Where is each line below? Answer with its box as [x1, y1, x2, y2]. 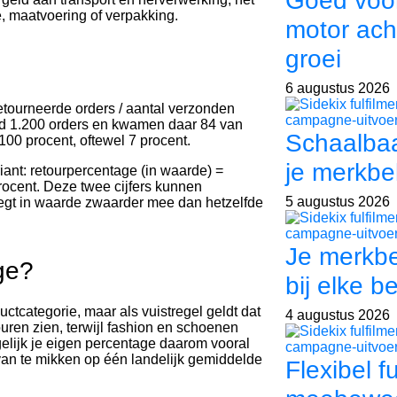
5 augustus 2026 [284, 194, 390, 209]
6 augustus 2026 [284, 81, 390, 96]
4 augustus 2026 [284, 307, 390, 323]
